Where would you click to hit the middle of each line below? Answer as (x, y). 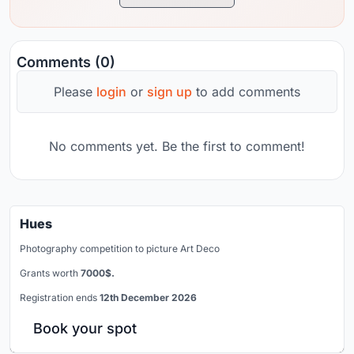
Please (75, 91)
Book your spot (85, 328)
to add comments (246, 91)
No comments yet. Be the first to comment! (177, 146)
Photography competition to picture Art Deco (120, 248)
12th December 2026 (148, 297)
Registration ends (60, 297)
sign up (169, 91)
